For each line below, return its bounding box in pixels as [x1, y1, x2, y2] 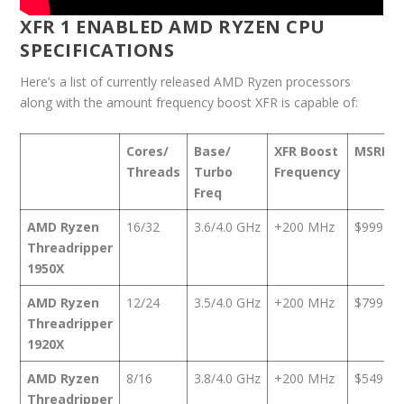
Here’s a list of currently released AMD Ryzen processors [20, 73, 352, 91]
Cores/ [126, 142, 170, 160]
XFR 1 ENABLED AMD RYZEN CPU [20, 14, 326, 40]
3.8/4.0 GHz [194, 369, 262, 387]
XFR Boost [274, 142, 339, 160]
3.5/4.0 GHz [194, 293, 262, 311]
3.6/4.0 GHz [194, 217, 262, 235]
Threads [126, 162, 181, 180]
